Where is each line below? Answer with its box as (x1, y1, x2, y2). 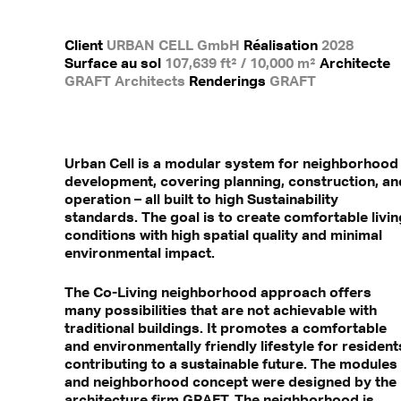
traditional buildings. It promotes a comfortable (64, 319, 387, 337)
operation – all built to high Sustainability (64, 190, 338, 209)
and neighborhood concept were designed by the (64, 372, 397, 391)
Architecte (320, 54, 391, 73)
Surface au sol (64, 54, 162, 73)
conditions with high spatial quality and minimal (64, 226, 382, 244)
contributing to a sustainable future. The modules (64, 354, 397, 373)
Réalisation (243, 36, 322, 55)
